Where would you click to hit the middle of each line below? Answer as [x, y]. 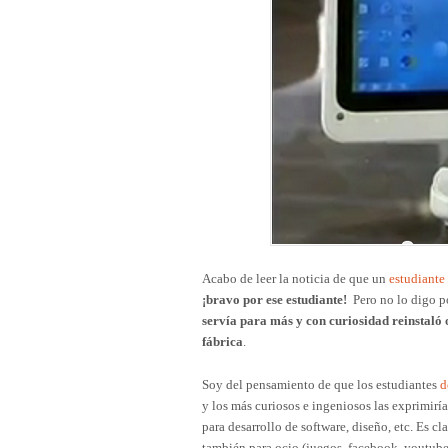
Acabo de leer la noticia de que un [295, 278]
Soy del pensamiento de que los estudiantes [321, 384]
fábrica [222, 341]
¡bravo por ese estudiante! [274, 299]
